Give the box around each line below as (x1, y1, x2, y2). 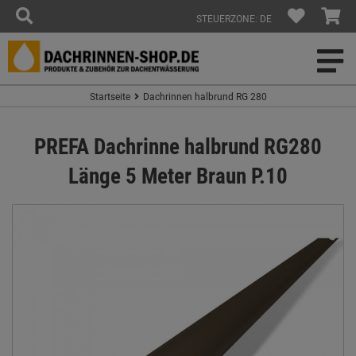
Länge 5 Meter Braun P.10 (68, 161, 288, 190)
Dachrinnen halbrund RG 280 (142, 90, 267, 103)
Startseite (89, 90, 130, 103)
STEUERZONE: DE (196, 12, 272, 25)
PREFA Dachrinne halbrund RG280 (34, 131, 322, 161)
